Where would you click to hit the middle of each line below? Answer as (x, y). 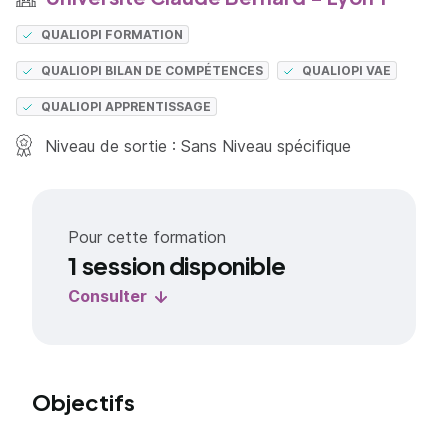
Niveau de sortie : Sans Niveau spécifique (196, 146)
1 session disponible (177, 265)
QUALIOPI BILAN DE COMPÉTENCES (152, 70)
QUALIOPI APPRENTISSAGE (126, 106)
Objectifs (83, 402)
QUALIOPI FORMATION (112, 34)
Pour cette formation (147, 237)
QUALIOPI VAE (347, 70)
